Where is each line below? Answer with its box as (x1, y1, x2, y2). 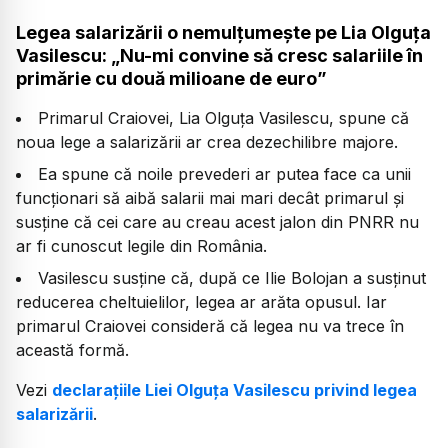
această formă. (16, 340, 129, 361)
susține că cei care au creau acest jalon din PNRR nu (16, 212, 419, 233)
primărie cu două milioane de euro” (16, 68, 327, 90)
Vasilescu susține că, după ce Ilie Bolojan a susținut (38, 268, 426, 289)
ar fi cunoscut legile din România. (16, 236, 267, 257)
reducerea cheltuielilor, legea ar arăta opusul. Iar (16, 292, 387, 313)
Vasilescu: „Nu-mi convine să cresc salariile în (16, 45, 423, 67)
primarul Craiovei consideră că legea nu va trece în (16, 316, 404, 337)
